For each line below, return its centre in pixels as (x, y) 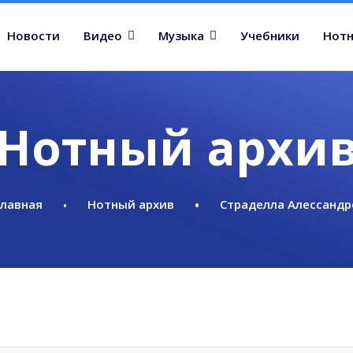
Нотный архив (131, 204)
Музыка (181, 35)
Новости (33, 35)
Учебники (270, 35)
